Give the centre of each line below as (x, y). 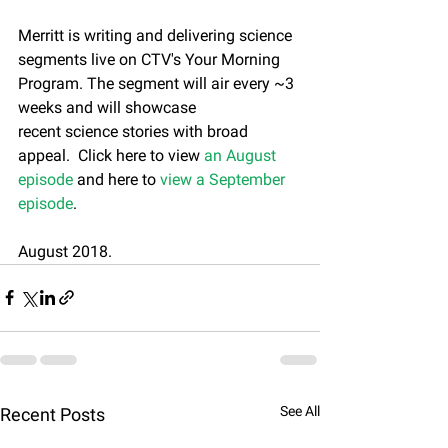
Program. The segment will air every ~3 (158, 83)
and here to (116, 179)
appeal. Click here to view (111, 155)
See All (300, 410)
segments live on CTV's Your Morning (151, 59)
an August (242, 155)
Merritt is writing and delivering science (157, 35)
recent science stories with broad (135, 131)
